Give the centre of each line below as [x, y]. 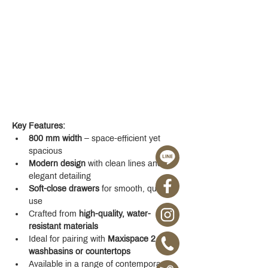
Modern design [57, 164]
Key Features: [39, 126]
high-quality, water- [115, 214]
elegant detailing [60, 176]
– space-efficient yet [122, 138]
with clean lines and [125, 164]
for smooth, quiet [134, 189]
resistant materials [63, 226]
